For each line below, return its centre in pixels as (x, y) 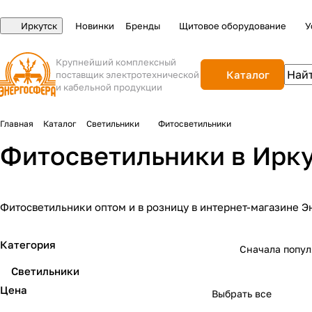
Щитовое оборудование (233, 26)
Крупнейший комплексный (116, 62)
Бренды (143, 26)
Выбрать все (242, 294)
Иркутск (39, 26)
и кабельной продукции (109, 87)
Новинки (95, 26)
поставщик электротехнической (128, 75)
